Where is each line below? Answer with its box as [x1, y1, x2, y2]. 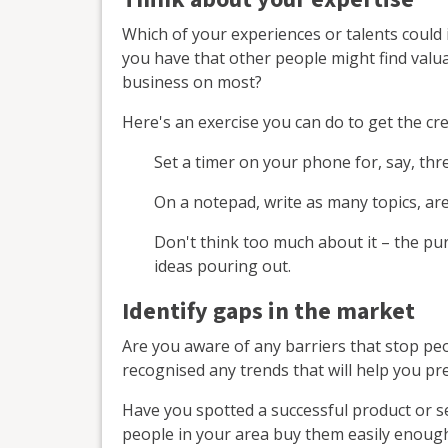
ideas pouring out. [154, 255, 291, 278]
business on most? [122, 71, 262, 94]
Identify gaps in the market [122, 294, 415, 330]
